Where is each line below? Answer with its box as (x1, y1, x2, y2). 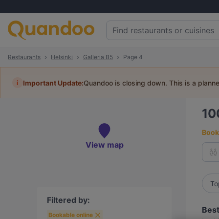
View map (85, 140, 124, 150)
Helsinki (51, 53, 73, 61)
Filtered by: (47, 195, 90, 205)
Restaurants (8, 53, 41, 61)
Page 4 (123, 53, 143, 61)
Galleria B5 (83, 53, 113, 61)
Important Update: (23, 78, 84, 87)
